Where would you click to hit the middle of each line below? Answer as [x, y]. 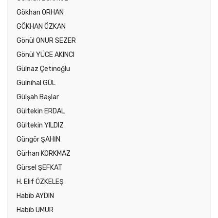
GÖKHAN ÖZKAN [41, 27]
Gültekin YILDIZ [40, 126]
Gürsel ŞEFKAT [39, 168]
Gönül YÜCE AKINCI [45, 55]
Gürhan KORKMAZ [44, 154]
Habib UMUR [35, 210]
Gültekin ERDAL [41, 111]
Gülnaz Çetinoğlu [43, 69]
